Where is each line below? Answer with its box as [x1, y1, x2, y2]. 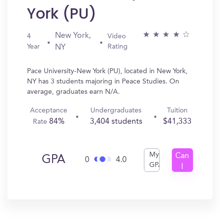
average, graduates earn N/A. [27, 88, 120, 95]
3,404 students [89, 118, 142, 126]
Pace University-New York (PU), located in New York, [27, 68, 188, 75]
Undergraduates [90, 107, 142, 114]
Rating [108, 43, 128, 50]
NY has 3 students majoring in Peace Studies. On [27, 78, 179, 85]
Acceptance [30, 107, 68, 114]
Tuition [166, 107, 188, 114]
